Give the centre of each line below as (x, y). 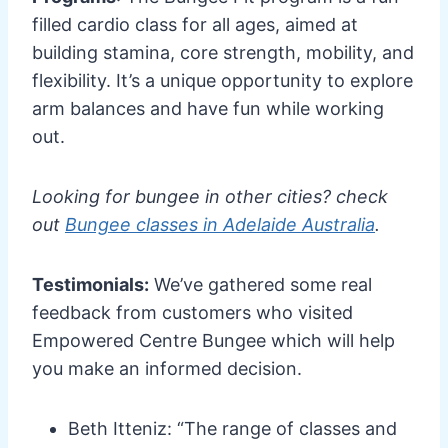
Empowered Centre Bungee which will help (213, 340)
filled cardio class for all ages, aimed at (195, 24)
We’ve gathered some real (260, 284)
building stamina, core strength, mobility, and (223, 52)
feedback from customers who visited (192, 312)
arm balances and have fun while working (208, 108)
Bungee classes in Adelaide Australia (220, 224)
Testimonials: (90, 284)
